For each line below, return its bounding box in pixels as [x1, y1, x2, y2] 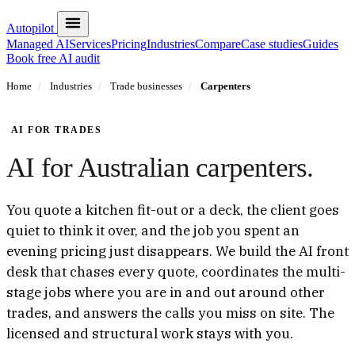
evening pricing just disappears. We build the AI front [6, 242, 349, 260]
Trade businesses [110, 80, 182, 92]
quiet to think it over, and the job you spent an [6, 221, 300, 239]
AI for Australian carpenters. [6, 152, 314, 183]
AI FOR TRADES [11, 124, 102, 136]
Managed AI [6, 37, 69, 51]
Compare [195, 37, 241, 51]
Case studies [241, 37, 303, 51]
